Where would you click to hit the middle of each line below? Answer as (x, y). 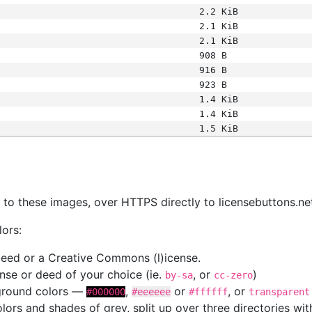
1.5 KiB (218, 128)
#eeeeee (151, 292)
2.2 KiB (218, 11)
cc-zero (233, 275)
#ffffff (208, 292)
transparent (279, 292)
